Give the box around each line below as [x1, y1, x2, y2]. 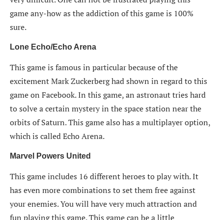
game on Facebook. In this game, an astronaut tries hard [10, 89, 206, 100]
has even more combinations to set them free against [10, 184, 195, 195]
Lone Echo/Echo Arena [10, 42, 96, 51]
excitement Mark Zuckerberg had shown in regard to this [10, 75, 207, 86]
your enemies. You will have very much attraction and [10, 198, 197, 209]
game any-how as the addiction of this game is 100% [10, 7, 193, 19]
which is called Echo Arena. [10, 130, 105, 141]
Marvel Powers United [10, 151, 91, 160]
